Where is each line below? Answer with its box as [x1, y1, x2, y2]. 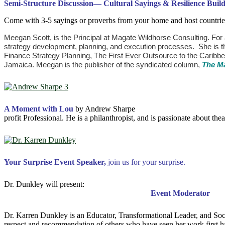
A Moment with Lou [4, 104, 73, 114]
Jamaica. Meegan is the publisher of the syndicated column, [4, 60, 202, 69]
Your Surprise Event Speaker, [4, 158, 108, 167]
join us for [108, 158, 140, 167]
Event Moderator [151, 189, 210, 198]
